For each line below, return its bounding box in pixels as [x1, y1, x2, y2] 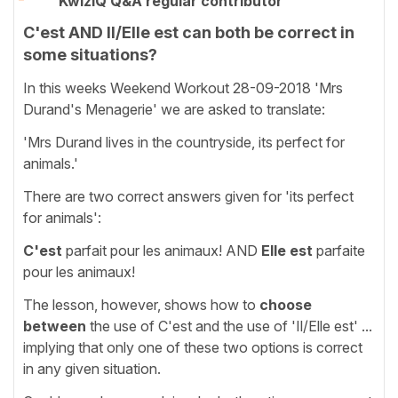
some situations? [23, 45, 157, 64]
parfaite [313, 241, 365, 259]
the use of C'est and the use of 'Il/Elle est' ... [86, 316, 372, 335]
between [23, 316, 86, 335]
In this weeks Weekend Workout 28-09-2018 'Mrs [23, 78, 343, 97]
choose [259, 295, 312, 314]
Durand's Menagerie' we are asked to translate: [23, 99, 325, 118]
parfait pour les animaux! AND [62, 241, 261, 259]
